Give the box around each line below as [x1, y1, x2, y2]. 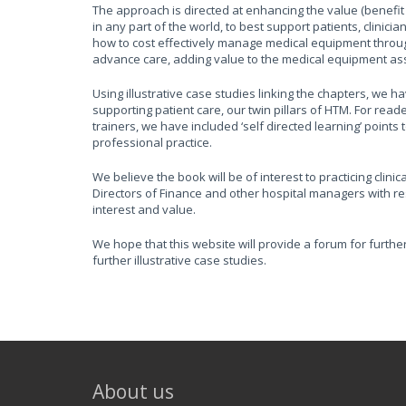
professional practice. [92, 134, 212, 150]
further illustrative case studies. [92, 252, 266, 268]
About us [92, 379, 174, 404]
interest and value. [92, 201, 196, 217]
